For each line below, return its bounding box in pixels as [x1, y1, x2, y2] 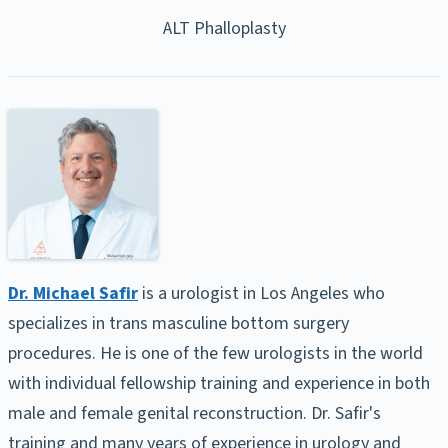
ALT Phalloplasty [162, 15, 286, 41]
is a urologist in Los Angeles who [138, 280, 385, 306]
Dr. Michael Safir [8, 280, 138, 306]
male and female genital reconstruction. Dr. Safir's [8, 400, 381, 426]
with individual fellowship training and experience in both [8, 370, 430, 396]
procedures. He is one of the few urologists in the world [8, 340, 423, 366]
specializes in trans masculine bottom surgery [8, 310, 349, 336]
